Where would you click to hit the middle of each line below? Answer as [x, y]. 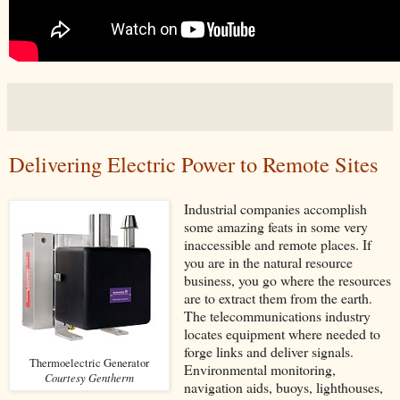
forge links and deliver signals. [268, 351]
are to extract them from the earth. [278, 297]
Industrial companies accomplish [275, 208]
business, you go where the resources [287, 279]
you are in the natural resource [268, 262]
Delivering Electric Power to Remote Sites [194, 163]
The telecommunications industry [277, 315]
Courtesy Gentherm [89, 377]
